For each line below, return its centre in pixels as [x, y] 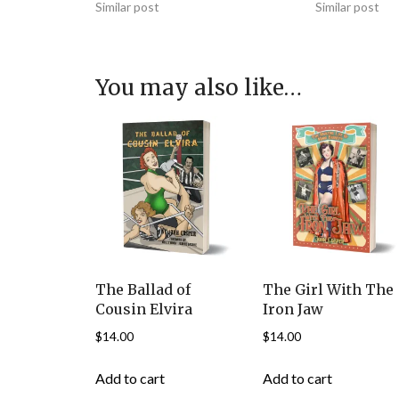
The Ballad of [143, 290]
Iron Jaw [293, 309]
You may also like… [199, 87]
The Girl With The [329, 290]
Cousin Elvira [144, 309]
